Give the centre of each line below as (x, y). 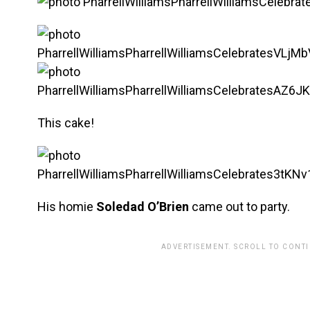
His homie (67, 207)
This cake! (66, 123)
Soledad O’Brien (143, 207)
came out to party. (239, 207)
